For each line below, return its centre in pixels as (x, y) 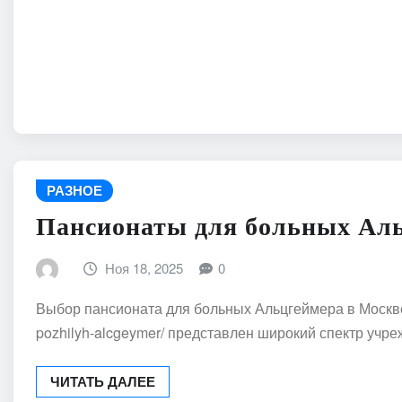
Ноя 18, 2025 (144, 267)
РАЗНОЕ (74, 191)
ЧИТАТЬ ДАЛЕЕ (103, 381)
